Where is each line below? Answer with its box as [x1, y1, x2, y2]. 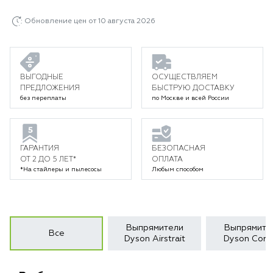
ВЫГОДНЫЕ [20, 74, 63, 81]
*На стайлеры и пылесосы [20, 166, 102, 172]
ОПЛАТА [152, 156, 183, 163]
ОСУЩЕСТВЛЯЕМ [152, 74, 218, 81]
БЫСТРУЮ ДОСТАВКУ [152, 85, 235, 92]
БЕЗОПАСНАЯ [152, 145, 205, 152]
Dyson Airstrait [124, 235, 185, 243]
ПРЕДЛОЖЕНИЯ [20, 85, 80, 92]
